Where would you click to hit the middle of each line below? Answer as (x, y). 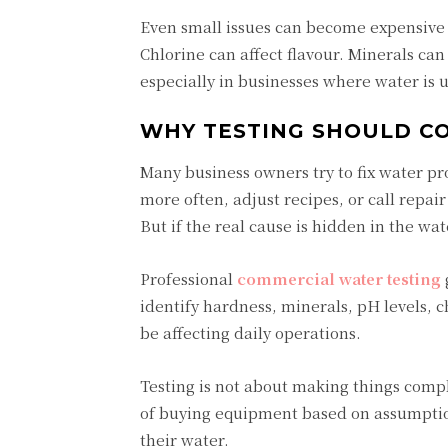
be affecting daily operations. (250, 332)
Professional (188, 278)
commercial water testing (339, 278)
